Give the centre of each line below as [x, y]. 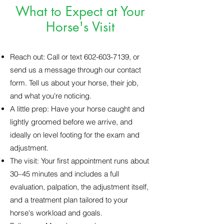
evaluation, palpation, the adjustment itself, [79, 187]
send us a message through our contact [75, 70]
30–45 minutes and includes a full [64, 174]
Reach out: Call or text [47, 57]
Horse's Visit [80, 27]
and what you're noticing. [51, 96]
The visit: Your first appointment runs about [79, 161]
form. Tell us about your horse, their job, [74, 83]
